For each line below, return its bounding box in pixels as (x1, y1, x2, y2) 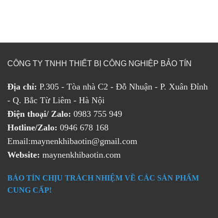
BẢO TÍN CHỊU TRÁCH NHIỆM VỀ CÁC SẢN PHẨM (7, 173, 199, 182)
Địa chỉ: (7, 81, 37, 91)
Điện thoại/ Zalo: (7, 109, 71, 119)
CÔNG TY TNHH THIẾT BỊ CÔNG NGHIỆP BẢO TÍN (7, 59, 192, 68)
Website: (7, 149, 40, 160)
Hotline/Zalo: (7, 122, 57, 132)
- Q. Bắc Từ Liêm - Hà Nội (7, 95, 105, 105)
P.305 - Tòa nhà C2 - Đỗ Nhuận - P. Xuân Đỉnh (37, 81, 208, 91)
